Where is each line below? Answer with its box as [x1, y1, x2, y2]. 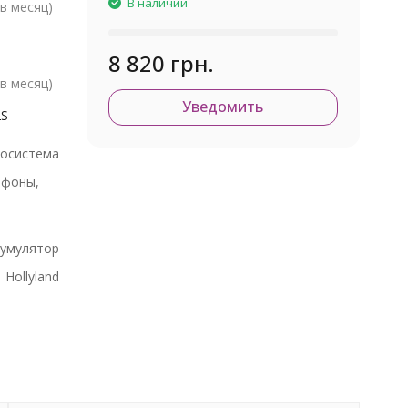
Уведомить [182, 96, 263, 117]
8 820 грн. [107, 47, 214, 78]
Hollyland [5, 267, 59, 285]
